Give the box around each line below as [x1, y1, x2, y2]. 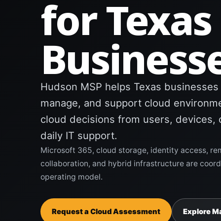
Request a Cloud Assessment [52, 207, 160, 217]
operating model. [40, 172, 103, 182]
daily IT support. [40, 129, 117, 142]
